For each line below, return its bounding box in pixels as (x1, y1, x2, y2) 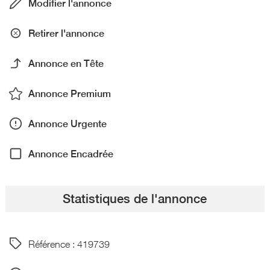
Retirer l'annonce (28, 27, 104, 39)
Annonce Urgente (28, 118, 107, 130)
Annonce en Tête (28, 57, 104, 69)
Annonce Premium (28, 87, 111, 99)
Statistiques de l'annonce (63, 191, 207, 206)
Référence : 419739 (28, 237, 110, 250)
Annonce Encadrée (28, 148, 113, 160)
